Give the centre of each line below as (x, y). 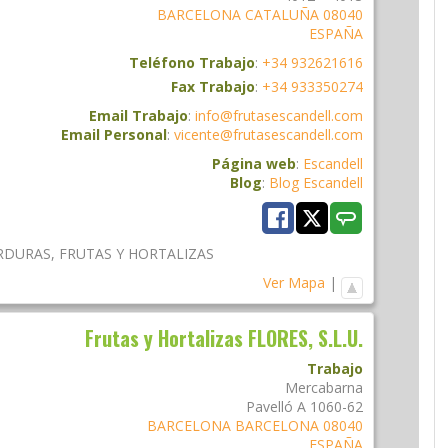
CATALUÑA (282, 15)
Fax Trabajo (213, 87)
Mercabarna (324, 387)
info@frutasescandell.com (279, 116)
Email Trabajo (138, 116)
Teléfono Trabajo (192, 63)
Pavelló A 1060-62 (304, 406)
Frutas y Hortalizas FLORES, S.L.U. (224, 337)
